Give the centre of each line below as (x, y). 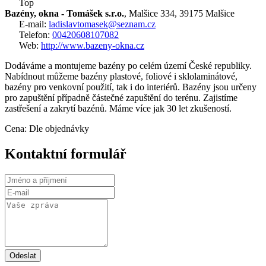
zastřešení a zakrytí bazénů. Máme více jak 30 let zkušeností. (118, 109)
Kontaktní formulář (66, 154)
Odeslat (23, 255)
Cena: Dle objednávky (47, 129)
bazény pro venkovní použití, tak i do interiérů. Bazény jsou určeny (131, 87)
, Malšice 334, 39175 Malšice (179, 14)
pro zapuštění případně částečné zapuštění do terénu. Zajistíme (121, 98)
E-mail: (33, 24)
